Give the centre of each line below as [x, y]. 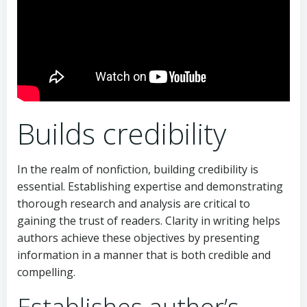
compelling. [46, 272]
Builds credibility [122, 134]
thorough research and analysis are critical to [134, 204]
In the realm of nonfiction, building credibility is [138, 170]
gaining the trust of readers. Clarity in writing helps [149, 221]
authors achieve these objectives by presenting [138, 238]
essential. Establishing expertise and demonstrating [150, 187]
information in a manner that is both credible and [144, 255]
